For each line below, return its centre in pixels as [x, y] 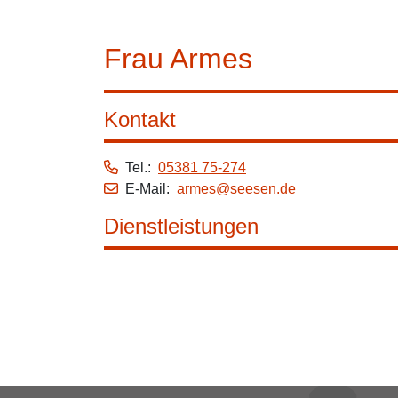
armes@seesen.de [236, 189]
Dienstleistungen [181, 226]
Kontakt [140, 119]
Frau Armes [178, 59]
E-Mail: [151, 189]
